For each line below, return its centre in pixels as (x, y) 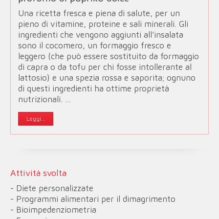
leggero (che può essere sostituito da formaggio (109, 56)
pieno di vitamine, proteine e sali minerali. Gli (103, 24)
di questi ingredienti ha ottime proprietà (94, 88)
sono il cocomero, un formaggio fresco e (95, 45)
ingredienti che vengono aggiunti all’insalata (101, 34)
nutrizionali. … (45, 99)
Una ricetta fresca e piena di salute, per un (99, 13)
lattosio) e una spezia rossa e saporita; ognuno (107, 77)
